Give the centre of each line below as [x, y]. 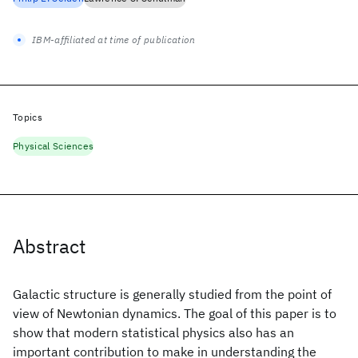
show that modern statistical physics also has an [153, 332]
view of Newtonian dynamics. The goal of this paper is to [175, 313]
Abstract [49, 246]
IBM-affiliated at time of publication [114, 40]
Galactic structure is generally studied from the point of [172, 294]
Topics [28, 117]
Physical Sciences [54, 146]
